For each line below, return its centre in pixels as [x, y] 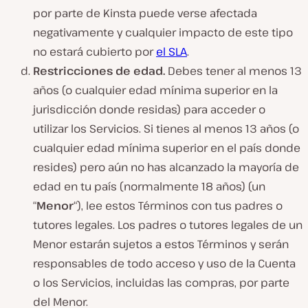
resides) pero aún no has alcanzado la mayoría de [166, 167]
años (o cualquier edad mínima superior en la [155, 90]
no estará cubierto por [95, 52]
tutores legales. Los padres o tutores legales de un [168, 225]
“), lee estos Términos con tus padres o [178, 206]
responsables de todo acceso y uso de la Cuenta [164, 264]
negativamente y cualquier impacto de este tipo [163, 33]
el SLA [172, 52]
